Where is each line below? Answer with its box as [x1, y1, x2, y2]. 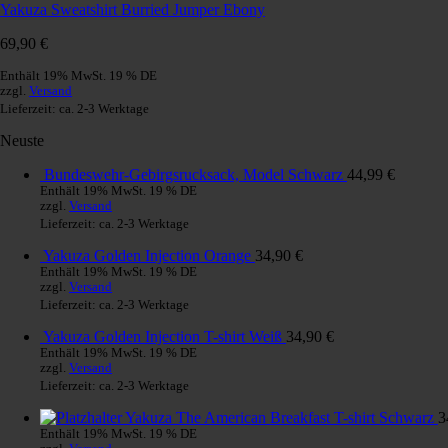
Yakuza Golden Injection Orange [43, 246, 251, 264]
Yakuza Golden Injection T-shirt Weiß [43, 327, 282, 345]
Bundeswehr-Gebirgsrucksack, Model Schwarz [44, 165, 343, 183]
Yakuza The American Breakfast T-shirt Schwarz [125, 408, 434, 426]
